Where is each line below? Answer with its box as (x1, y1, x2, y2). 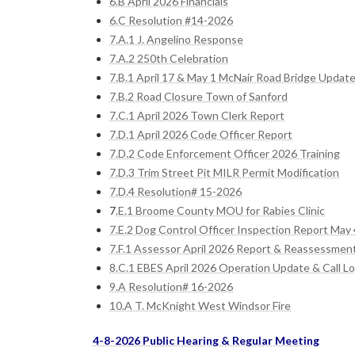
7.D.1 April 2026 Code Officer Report (109, 127, 292, 141)
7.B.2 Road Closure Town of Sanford (109, 89, 288, 103)
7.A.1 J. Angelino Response (109, 32, 243, 46)
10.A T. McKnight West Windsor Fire (109, 298, 291, 312)
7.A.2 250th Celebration (109, 51, 228, 65)
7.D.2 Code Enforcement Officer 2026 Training (109, 146, 340, 160)
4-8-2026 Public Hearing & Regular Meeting (93, 333, 319, 347)
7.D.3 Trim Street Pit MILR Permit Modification (109, 165, 339, 179)
